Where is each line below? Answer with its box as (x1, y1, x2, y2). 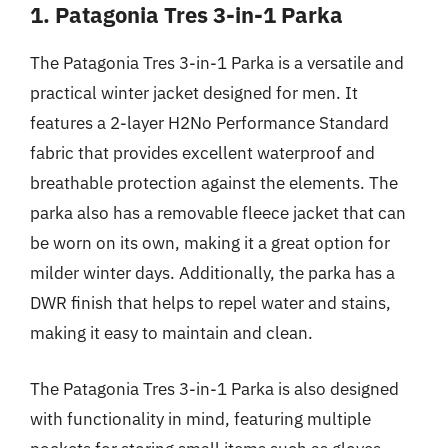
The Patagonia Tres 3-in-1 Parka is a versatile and (30, 52, 404, 74)
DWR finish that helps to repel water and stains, (30, 292, 391, 314)
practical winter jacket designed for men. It (30, 82, 358, 104)
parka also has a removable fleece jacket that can (30, 202, 406, 224)
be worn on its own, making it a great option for (30, 232, 390, 254)
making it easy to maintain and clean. (30, 322, 313, 344)
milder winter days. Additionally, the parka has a (30, 262, 395, 284)
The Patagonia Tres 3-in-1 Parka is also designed (30, 377, 399, 400)
